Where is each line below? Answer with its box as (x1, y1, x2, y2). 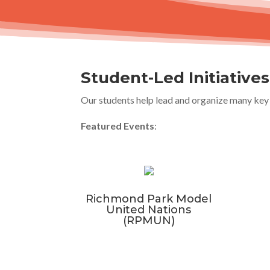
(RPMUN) (122, 214, 175, 228)
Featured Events (81, 119, 155, 131)
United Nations (106, 203, 192, 217)
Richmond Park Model (86, 192, 212, 206)
